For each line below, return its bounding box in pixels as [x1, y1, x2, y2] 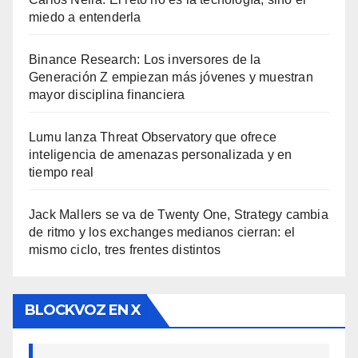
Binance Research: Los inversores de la [29, 52, 261, 66]
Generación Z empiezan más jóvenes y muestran [29, 70, 313, 84]
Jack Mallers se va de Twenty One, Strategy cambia [29, 207, 328, 221]
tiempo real [29, 165, 94, 179]
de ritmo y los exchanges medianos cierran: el [29, 225, 296, 239]
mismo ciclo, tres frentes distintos [29, 242, 221, 257]
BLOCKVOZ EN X [25, 301, 141, 320]
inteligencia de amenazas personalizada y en [29, 147, 292, 161]
